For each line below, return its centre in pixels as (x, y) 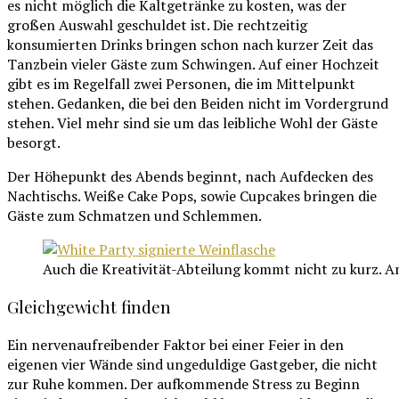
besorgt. (34, 143)
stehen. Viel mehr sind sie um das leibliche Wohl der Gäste (192, 123)
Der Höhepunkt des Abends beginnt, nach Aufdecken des (190, 177)
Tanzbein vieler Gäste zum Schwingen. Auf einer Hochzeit (193, 65)
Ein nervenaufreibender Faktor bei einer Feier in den (175, 344)
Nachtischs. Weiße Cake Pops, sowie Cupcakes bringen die (192, 196)
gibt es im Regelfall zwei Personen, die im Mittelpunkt (181, 84)
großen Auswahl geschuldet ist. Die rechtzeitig (157, 25)
